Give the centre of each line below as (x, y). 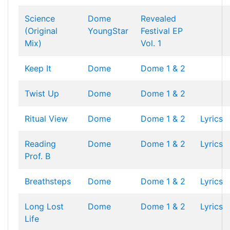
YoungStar (108, 31)
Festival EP (162, 31)
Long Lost (44, 206)
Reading (40, 144)
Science (40, 18)
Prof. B (37, 156)
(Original (41, 31)
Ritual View (46, 119)
